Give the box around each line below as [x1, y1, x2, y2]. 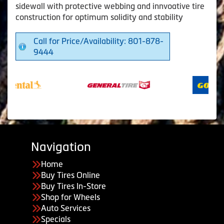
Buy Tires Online [41, 170, 100, 180]
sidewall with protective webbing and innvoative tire [15, 1, 204, 11]
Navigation [31, 140, 91, 154]
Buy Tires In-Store [41, 181, 106, 191]
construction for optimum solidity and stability [15, 12, 183, 22]
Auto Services [41, 203, 90, 213]
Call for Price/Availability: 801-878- [33, 36, 163, 46]
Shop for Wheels [41, 192, 100, 202]
